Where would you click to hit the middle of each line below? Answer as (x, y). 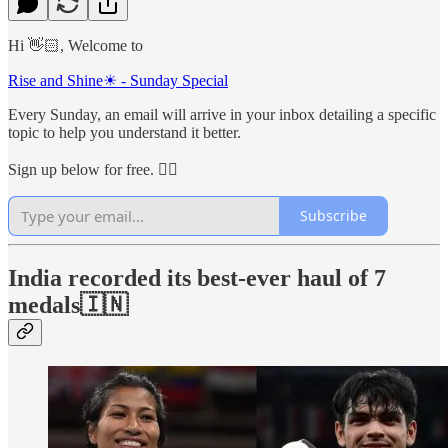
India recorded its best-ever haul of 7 (197, 278)
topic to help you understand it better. (124, 132)
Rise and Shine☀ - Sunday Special (118, 80)
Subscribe (333, 216)
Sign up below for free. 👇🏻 (93, 169)
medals (44, 305)
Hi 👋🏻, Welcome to (75, 45)
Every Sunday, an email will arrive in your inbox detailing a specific (222, 114)
